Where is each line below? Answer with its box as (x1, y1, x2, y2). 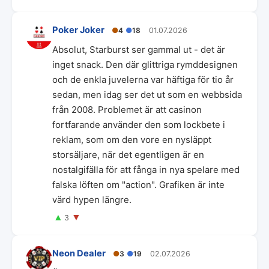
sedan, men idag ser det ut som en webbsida (52, 88, 242, 100)
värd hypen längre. (52, 193, 131, 205)
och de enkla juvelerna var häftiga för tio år (52, 73, 234, 85)
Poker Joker (52, 24, 104, 35)
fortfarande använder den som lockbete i (52, 118, 225, 130)
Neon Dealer (52, 248, 106, 259)
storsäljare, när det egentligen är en (52, 148, 204, 160)
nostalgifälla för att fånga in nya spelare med (52, 163, 240, 175)
